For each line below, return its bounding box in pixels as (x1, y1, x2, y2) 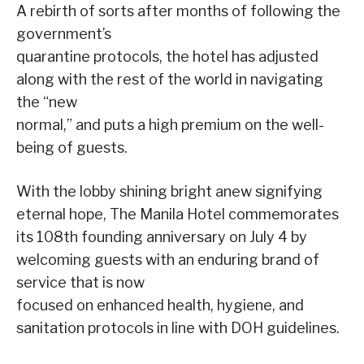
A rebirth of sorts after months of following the (16, 2, 340, 19)
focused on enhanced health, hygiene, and (16, 296, 304, 314)
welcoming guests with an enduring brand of (16, 250, 319, 268)
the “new (16, 93, 77, 110)
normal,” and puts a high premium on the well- (16, 115, 324, 133)
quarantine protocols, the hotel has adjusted (16, 47, 318, 65)
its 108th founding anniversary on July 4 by (16, 227, 307, 245)
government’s (16, 24, 111, 42)
